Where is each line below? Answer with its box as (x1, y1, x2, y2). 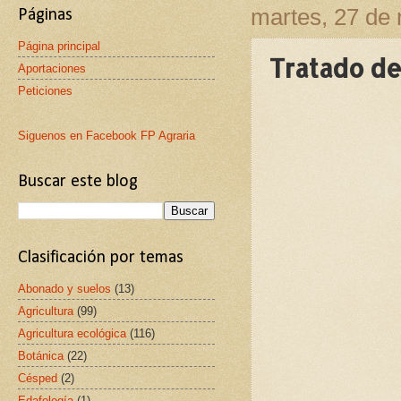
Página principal (18, 38, 100, 53)
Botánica (18, 348, 64, 363)
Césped (18, 371, 57, 385)
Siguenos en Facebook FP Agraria (18, 129, 195, 142)
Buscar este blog (18, 173, 138, 191)
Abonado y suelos (18, 281, 111, 295)
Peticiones (18, 83, 73, 98)
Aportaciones (18, 61, 86, 75)
